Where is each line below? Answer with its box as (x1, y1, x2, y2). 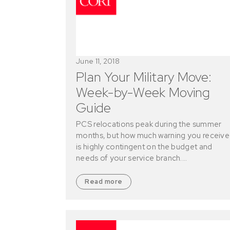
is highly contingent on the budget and (76, 141, 213, 152)
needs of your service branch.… (76, 152, 187, 163)
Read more (85, 177, 123, 186)
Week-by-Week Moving (76, 83, 210, 101)
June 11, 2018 (76, 56, 120, 66)
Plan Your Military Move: (76, 68, 212, 86)
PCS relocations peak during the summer (76, 119, 222, 129)
